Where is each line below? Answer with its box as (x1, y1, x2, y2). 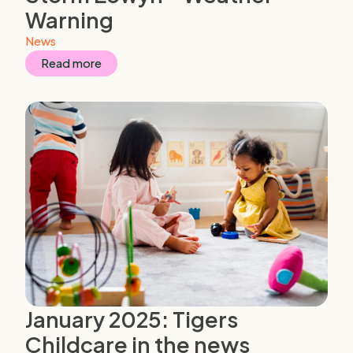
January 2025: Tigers (25, 306, 238, 333)
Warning (25, 6, 113, 34)
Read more (41, 56, 102, 71)
